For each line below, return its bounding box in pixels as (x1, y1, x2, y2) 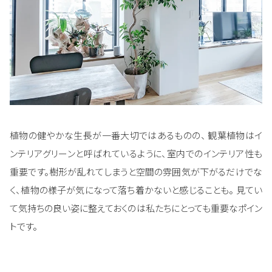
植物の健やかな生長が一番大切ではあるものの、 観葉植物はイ (10, 128, 262, 141)
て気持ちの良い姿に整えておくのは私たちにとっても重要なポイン (10, 201, 262, 214)
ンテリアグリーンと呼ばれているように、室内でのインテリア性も (10, 146, 262, 160)
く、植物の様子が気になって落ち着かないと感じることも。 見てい (10, 183, 262, 196)
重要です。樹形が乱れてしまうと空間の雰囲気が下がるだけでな (10, 165, 262, 178)
